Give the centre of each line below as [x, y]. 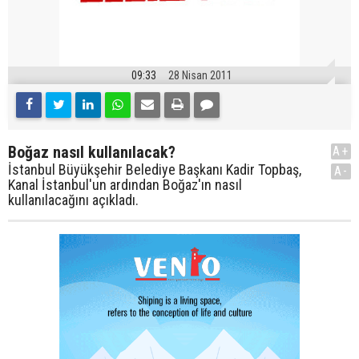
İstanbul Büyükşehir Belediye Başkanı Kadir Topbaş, [155, 170]
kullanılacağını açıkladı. [73, 200]
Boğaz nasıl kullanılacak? [92, 153]
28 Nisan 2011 [200, 76]
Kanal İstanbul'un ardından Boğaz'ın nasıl [125, 185]
